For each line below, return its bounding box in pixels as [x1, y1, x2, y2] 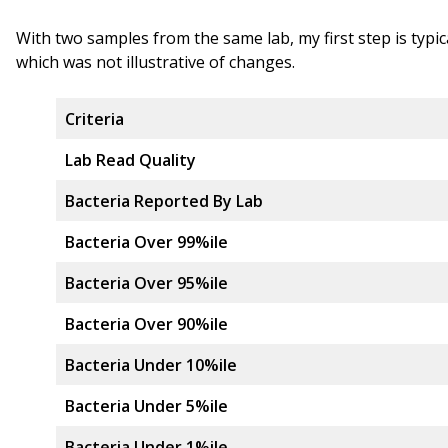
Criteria [65, 108, 124, 130]
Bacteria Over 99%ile [65, 231, 228, 253]
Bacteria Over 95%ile [65, 272, 228, 294]
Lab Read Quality [65, 149, 196, 171]
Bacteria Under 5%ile [65, 395, 228, 417]
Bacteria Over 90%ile [65, 313, 228, 335]
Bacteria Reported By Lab [65, 190, 263, 212]
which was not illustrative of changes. [16, 51, 295, 73]
